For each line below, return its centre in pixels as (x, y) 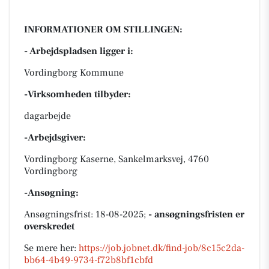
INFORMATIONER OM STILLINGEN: (103, 29)
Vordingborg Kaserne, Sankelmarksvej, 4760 (116, 159)
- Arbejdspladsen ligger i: (79, 51)
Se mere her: (51, 248)
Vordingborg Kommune (74, 72)
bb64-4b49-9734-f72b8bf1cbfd (89, 260)
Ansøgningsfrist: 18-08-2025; (86, 214)
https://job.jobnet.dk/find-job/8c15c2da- (162, 248)
